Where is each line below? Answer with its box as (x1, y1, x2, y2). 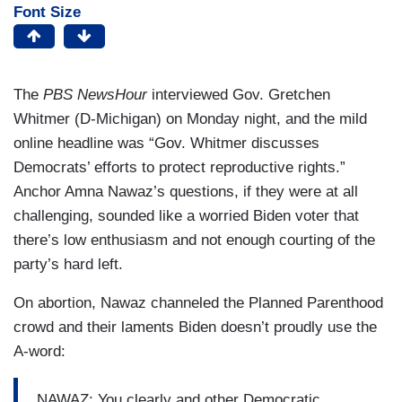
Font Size (13, 4, 81, 22)
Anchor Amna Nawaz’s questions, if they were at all (13, 183, 358, 201)
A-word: (13, 343, 66, 361)
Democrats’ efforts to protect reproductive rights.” (13, 159, 345, 177)
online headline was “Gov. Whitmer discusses (13, 135, 319, 153)
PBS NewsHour (39, 86, 147, 104)
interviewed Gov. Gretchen (147, 86, 330, 104)
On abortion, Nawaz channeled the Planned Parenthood (13, 294, 383, 312)
